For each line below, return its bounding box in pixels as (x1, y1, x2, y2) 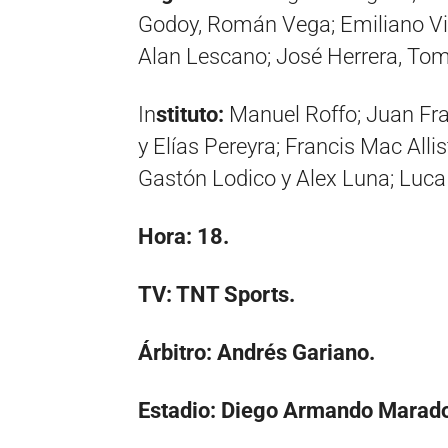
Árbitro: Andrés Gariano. (138, 340, 375, 365)
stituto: (156, 102, 224, 127)
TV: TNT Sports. (138, 282, 295, 307)
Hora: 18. (138, 224, 229, 249)
